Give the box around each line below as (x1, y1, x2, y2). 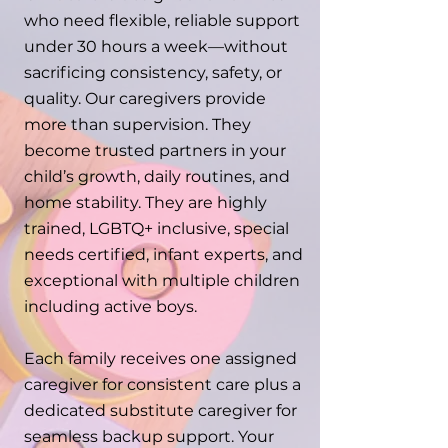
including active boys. (24, 297, 201, 316)
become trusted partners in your (24, 141, 286, 160)
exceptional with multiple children (24, 271, 300, 290)
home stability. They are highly (24, 193, 267, 212)
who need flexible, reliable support (24, 11, 300, 30)
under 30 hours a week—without (24, 37, 288, 56)
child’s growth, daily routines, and (24, 167, 290, 186)
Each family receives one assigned (24, 349, 297, 368)
